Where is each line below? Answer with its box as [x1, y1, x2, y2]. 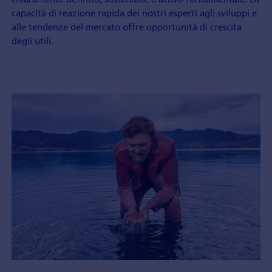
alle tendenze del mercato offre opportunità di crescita [11, 21, 242, 33]
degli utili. [11, 35, 53, 47]
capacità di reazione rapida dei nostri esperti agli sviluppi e [11, 7, 257, 19]
